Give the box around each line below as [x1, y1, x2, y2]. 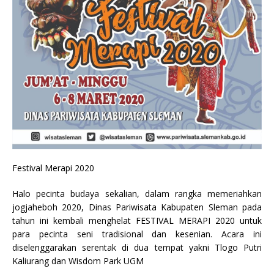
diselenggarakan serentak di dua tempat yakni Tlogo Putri [12, 242, 262, 253]
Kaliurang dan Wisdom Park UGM [12, 255, 144, 267]
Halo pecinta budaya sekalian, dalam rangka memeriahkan [12, 188, 262, 199]
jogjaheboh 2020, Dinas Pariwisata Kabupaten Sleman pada [12, 201, 262, 213]
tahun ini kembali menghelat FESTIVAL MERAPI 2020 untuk [12, 215, 262, 226]
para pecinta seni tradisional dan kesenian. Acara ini [12, 228, 262, 240]
